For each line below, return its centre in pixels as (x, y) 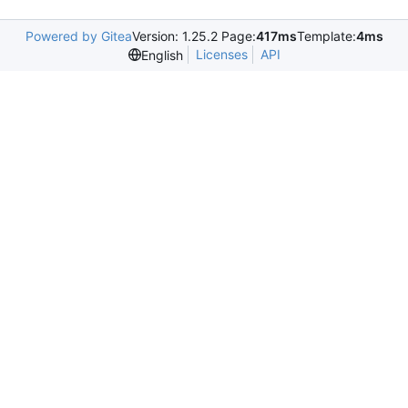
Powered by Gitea (78, 36)
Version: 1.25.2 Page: (194, 36)
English (162, 55)
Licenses (221, 54)
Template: (326, 36)
